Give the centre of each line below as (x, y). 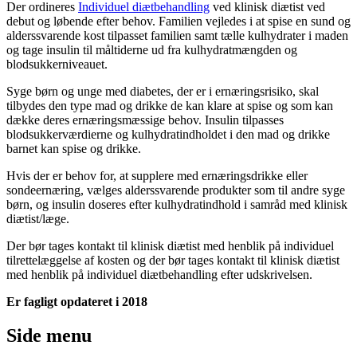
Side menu (49, 336)
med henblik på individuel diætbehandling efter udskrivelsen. (159, 275)
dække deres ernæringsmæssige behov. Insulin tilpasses (145, 120)
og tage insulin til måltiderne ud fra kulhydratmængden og (152, 50)
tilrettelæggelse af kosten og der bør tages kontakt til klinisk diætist (173, 261)
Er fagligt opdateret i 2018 (77, 302)
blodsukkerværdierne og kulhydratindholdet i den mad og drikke (168, 135)
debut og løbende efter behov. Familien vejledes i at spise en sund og (178, 22)
